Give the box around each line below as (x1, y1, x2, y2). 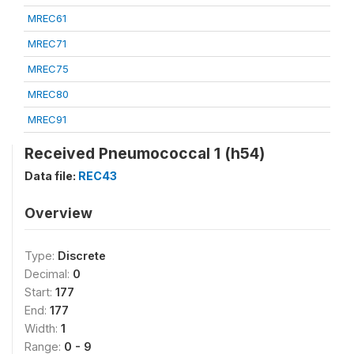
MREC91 (28, 113, 66, 126)
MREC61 (28, 12, 66, 24)
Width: (24, 322, 61, 335)
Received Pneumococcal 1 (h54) (24, 144, 265, 163)
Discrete (58, 249, 106, 262)
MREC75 (28, 62, 69, 75)
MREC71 (28, 37, 66, 50)
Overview (24, 205, 92, 221)
